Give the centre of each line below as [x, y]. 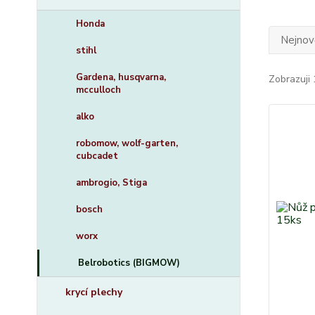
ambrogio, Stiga [111, 183]
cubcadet [97, 156]
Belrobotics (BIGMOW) [129, 263]
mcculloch [98, 90]
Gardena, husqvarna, [121, 77]
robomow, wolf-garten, [127, 143]
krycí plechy [94, 292]
